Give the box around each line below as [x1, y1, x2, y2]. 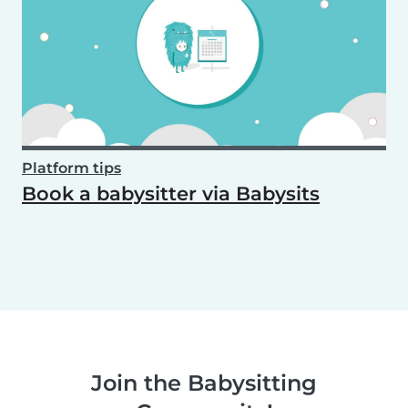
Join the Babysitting [91, 370, 317, 397]
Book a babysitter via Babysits [22, 182, 320, 206]
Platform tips [22, 159, 121, 178]
